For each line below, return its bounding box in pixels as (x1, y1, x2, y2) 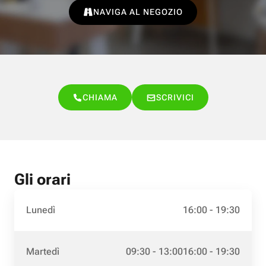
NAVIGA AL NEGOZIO (93, 7, 183, 17)
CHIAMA (82, 93, 118, 102)
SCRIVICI (156, 93, 194, 102)
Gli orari (14, 170, 71, 188)
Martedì (26, 246, 59, 257)
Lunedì (26, 204, 55, 216)
